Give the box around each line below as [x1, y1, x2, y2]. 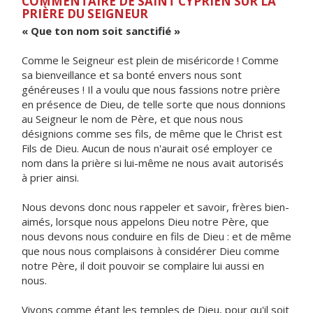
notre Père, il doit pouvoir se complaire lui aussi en [22, 259, 264, 272]
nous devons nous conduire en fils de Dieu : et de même [22, 229, 291, 243]
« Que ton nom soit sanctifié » [22, 24, 180, 38]
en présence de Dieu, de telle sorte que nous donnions [22, 97, 286, 111]
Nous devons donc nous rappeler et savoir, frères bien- [22, 200, 289, 214]
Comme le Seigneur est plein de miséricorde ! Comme [22, 53, 279, 67]
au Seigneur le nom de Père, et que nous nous [22, 112, 243, 126]
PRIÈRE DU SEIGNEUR [22, 6, 148, 22]
